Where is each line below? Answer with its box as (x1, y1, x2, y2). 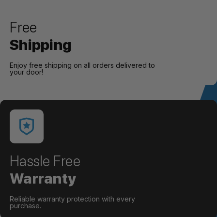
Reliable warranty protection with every (10, 194, 135, 203)
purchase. (10, 201, 41, 210)
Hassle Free (10, 152, 80, 170)
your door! (10, 67, 43, 76)
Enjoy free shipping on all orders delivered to (10, 61, 155, 69)
